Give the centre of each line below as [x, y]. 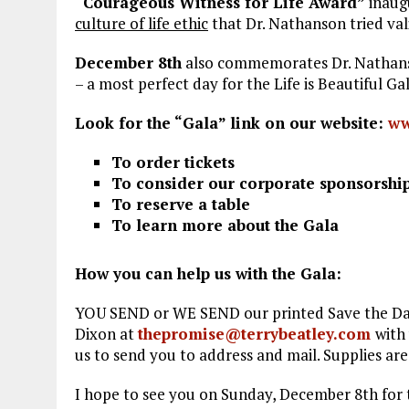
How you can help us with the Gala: [208, 274]
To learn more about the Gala [225, 225]
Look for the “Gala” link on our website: [231, 123]
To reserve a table [183, 204]
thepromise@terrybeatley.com [257, 334]
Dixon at [106, 334]
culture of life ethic [142, 24]
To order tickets [173, 163]
